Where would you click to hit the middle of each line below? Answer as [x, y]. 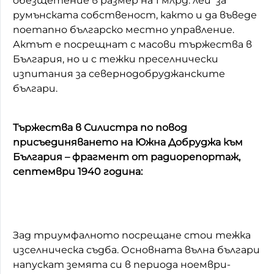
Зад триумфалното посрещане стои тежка [132, 235]
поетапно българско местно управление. [124, 29]
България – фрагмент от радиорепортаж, [127, 157]
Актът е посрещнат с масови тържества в [132, 44]
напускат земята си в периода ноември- [122, 264]
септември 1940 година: [78, 171]
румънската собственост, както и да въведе [135, 15]
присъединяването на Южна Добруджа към [128, 142]
